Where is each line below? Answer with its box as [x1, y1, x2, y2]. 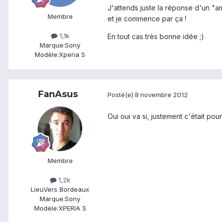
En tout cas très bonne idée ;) [108, 32, 204, 41]
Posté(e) [108, 91, 135, 99]
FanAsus [38, 88, 78, 100]
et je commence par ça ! [108, 14, 186, 23]
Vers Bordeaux [44, 185, 89, 193]
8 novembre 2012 [135, 91, 188, 99]
